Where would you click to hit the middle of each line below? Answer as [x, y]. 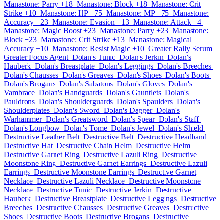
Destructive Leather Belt [42, 137]
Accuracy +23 [26, 22]
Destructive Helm [163, 146]
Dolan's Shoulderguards [76, 101]
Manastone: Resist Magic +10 [98, 48]
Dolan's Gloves [141, 84]
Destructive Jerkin [124, 190]
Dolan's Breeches [184, 66]
